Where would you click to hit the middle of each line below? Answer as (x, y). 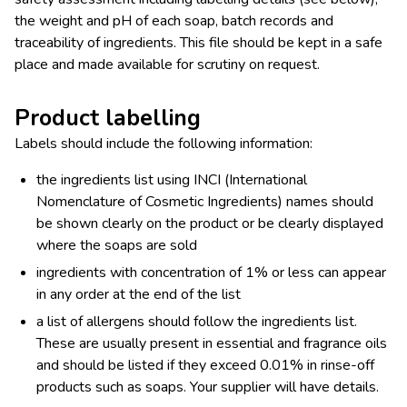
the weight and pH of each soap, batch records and (174, 21)
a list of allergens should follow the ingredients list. (197, 322)
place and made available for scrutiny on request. (167, 65)
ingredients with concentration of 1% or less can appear (211, 273)
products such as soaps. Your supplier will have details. (208, 387)
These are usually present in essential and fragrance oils (212, 344)
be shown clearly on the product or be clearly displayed (210, 224)
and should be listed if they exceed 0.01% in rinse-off (205, 366)
